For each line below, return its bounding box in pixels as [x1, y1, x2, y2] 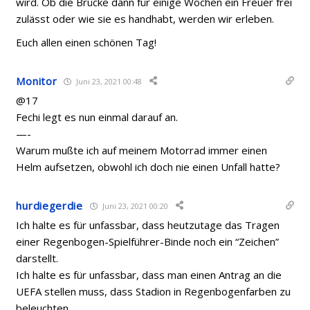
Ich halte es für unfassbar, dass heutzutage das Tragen [16, 218, 280, 232]
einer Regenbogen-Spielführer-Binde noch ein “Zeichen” [16, 235, 280, 248]
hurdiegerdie [16, 199, 83, 212]
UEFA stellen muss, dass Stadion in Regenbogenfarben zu [16, 284, 291, 298]
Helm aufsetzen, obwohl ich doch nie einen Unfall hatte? [16, 160, 281, 174]
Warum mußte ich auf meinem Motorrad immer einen [16, 143, 268, 157]
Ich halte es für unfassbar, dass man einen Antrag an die [16, 268, 282, 282]
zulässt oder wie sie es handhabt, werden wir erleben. [16, 12, 275, 26]
